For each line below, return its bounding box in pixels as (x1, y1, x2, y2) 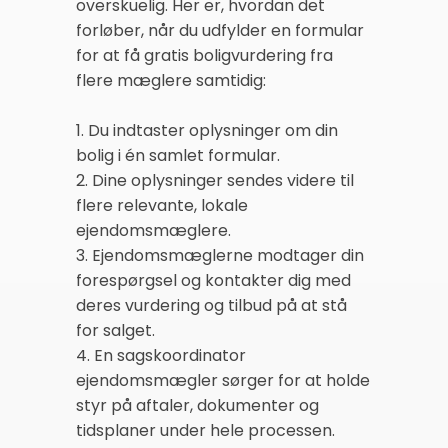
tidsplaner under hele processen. (76, 418, 335, 442)
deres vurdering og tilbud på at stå (76, 293, 347, 317)
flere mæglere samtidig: (76, 68, 266, 92)
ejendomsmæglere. (76, 218, 231, 242)
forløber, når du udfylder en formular (76, 18, 364, 42)
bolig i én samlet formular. (76, 143, 280, 167)
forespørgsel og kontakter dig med (76, 268, 351, 292)
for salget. (76, 318, 155, 342)
